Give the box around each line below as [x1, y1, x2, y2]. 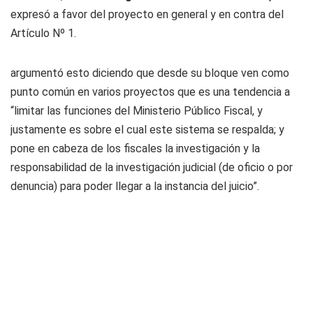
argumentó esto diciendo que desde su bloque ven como [10, 66, 289, 80]
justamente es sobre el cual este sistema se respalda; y [10, 123, 284, 136]
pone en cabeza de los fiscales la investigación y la [10, 142, 260, 155]
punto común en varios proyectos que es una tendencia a [10, 85, 290, 99]
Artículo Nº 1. [10, 27, 76, 40]
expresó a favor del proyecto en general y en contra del [10, 8, 284, 21]
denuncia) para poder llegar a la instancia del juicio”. [10, 180, 259, 193]
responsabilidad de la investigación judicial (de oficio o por [10, 161, 293, 174]
